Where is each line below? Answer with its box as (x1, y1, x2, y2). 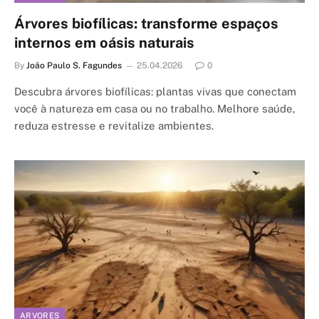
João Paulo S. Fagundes (26, 60, 122, 70)
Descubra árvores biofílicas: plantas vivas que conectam (14, 85, 296, 98)
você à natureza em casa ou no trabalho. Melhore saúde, (14, 102, 296, 115)
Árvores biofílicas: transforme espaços (14, 14, 278, 32)
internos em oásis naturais (14, 33, 194, 51)
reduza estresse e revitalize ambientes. (14, 119, 214, 132)
